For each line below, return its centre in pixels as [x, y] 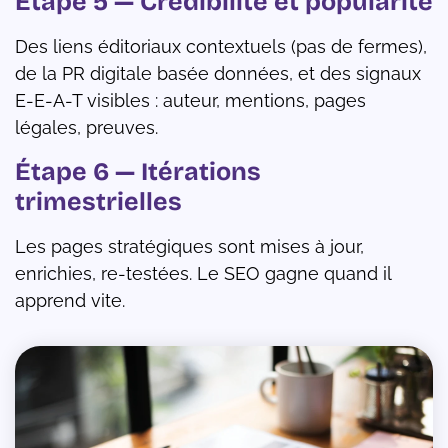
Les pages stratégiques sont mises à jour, [189, 246]
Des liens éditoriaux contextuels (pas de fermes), [221, 46]
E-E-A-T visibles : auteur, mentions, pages [190, 100]
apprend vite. [70, 300]
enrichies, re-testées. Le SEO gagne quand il [203, 273]
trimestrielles [98, 201]
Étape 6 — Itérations [138, 171]
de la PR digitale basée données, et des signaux [218, 73]
